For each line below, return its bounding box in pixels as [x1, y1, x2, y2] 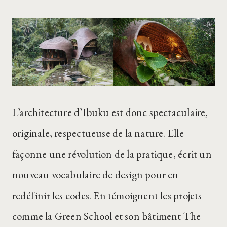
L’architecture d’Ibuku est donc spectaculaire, [12, 105, 208, 120]
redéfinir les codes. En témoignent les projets [12, 188, 202, 203]
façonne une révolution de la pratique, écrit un [12, 147, 212, 161]
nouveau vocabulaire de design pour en [12, 168, 179, 182]
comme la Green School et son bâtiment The [12, 209, 201, 223]
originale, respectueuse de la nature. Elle [12, 126, 184, 140]
